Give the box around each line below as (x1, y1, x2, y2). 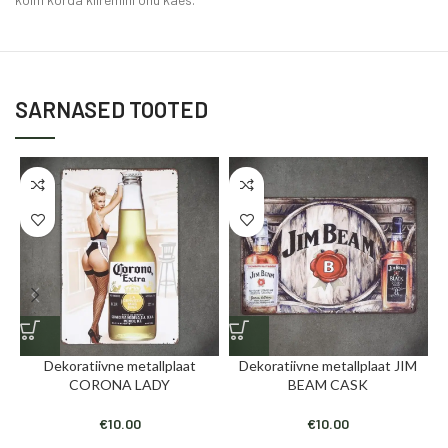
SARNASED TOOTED (15, 96, 209, 123)
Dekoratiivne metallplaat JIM (239, 357, 418, 375)
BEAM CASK (288, 376, 369, 394)
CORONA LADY (69, 376, 170, 394)
